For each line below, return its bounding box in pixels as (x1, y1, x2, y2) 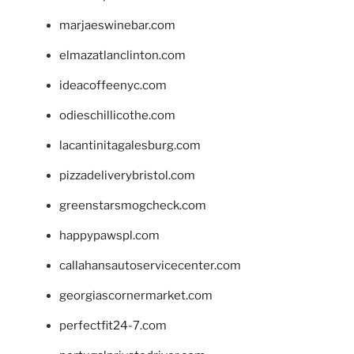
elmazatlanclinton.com (59, 47, 186, 62)
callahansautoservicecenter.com (59, 258, 241, 273)
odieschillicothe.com (59, 107, 175, 122)
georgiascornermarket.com (59, 288, 213, 303)
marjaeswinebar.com (59, 17, 175, 32)
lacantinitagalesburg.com (59, 137, 201, 153)
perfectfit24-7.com (59, 318, 167, 333)
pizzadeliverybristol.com (59, 168, 195, 183)
